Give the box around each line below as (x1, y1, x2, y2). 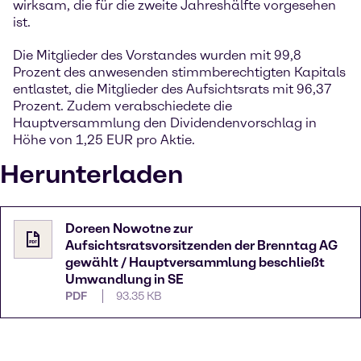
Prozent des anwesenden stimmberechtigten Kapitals (13, 64, 346, 81)
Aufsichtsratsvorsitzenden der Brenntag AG (65, 238, 338, 254)
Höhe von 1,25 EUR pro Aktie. (13, 132, 195, 148)
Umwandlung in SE (65, 272, 184, 288)
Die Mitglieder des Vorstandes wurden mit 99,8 (13, 48, 301, 64)
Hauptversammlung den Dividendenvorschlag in (13, 115, 317, 131)
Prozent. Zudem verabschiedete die (13, 98, 232, 114)
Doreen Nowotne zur (65, 221, 193, 237)
